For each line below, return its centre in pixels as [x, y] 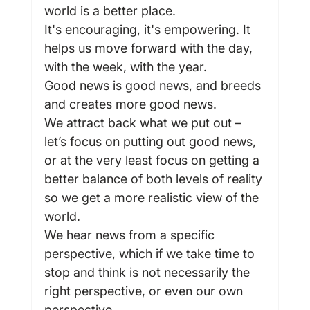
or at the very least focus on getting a [153, 160]
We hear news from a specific [131, 235]
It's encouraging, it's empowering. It [149, 29]
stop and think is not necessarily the [148, 272]
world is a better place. [110, 10]
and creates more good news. [130, 104]
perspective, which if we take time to [151, 253]
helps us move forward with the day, [150, 48]
